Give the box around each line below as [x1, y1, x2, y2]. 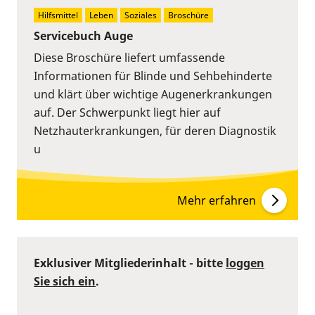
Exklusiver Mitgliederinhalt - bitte [34, 255, 226, 271]
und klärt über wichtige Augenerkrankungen [34, 86, 272, 102]
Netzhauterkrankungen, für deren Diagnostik [34, 122, 276, 139]
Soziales [124, 8, 157, 21]
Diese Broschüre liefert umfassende [34, 49, 225, 65]
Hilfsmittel [38, 8, 78, 21]
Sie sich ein [34, 273, 96, 289]
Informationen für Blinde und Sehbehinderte [34, 67, 272, 84]
